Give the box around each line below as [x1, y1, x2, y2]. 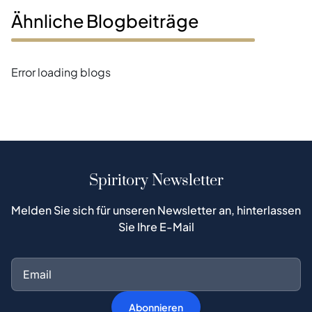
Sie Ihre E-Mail [118, 219, 194, 235]
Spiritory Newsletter [88, 171, 224, 191]
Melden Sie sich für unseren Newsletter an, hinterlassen [11, 203, 301, 218]
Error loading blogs [11, 65, 111, 80]
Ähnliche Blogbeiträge [11, 10, 198, 33]
